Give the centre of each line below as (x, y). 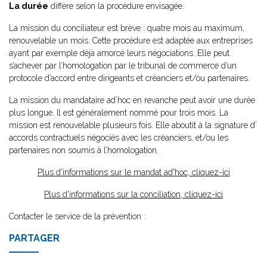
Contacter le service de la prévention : (77, 216)
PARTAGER (34, 238)
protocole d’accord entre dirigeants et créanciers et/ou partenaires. (129, 78)
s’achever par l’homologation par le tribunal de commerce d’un (123, 66)
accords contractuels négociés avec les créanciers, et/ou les (119, 138)
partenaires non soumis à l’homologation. (84, 150)
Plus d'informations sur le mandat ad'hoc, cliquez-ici (133, 172)
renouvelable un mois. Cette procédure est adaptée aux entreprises (131, 41)
